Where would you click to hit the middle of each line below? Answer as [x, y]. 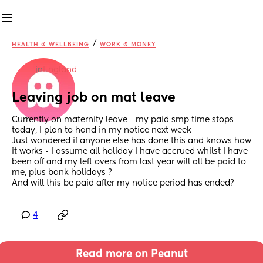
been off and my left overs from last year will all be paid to [129, 162]
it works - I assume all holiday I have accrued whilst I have [130, 152]
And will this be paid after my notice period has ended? [123, 183]
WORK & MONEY [128, 45]
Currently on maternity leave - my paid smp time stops [123, 120]
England [60, 70]
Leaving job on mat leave [94, 98]
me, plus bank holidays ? [63, 173]
